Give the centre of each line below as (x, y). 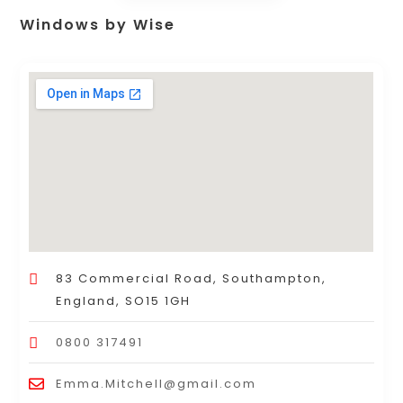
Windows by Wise (98, 25)
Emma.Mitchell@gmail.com (157, 384)
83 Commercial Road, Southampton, (192, 279)
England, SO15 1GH (124, 301)
